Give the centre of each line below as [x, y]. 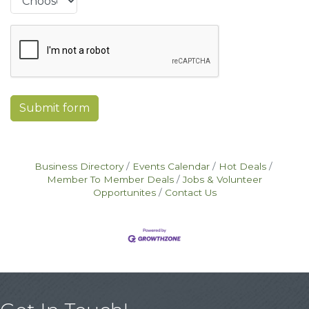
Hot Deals [242, 166]
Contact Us [190, 192]
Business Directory [79, 166]
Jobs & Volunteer [222, 179]
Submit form [54, 108]
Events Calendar [171, 166]
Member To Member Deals [110, 179]
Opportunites [124, 192]
